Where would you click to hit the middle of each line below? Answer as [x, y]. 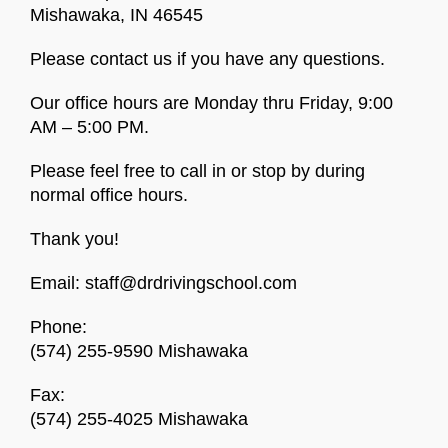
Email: [57, 283]
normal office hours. [109, 195]
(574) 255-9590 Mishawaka [139, 351]
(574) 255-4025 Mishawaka [139, 419]
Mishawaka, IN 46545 [116, 15]
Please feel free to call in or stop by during [197, 171]
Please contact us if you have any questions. [207, 59]
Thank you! [74, 239]
